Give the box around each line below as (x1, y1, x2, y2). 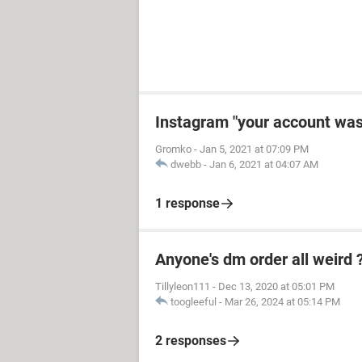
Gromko (155, 142, 192, 155)
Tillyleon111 (155, 280, 210, 293)
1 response (155, 195, 220, 211)
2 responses (155, 332, 226, 348)
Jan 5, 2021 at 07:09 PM (200, 142, 309, 155)
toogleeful (170, 295, 217, 308)
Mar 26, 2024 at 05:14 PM (225, 295, 340, 308)
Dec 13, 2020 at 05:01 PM (218, 280, 335, 293)
